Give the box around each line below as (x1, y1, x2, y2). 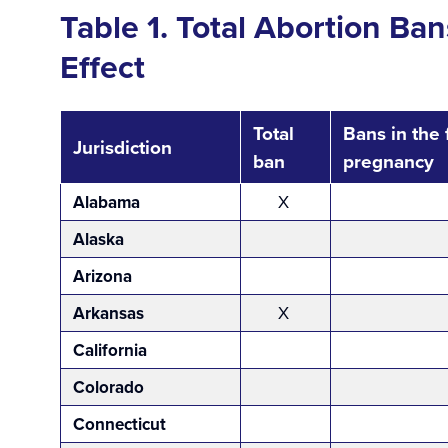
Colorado (73, 375, 144, 400)
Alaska (73, 227, 128, 252)
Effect (60, 43, 145, 91)
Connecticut (73, 412, 166, 437)
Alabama (73, 190, 140, 215)
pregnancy (343, 147, 434, 176)
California (73, 338, 147, 363)
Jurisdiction (73, 133, 172, 162)
